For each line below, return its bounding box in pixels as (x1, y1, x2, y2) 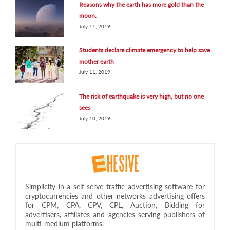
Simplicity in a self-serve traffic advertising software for (25, 182, 205, 191)
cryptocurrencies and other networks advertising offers (25, 191, 205, 200)
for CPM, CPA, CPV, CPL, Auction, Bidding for (25, 200, 205, 209)
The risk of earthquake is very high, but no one (79, 92, 204, 101)
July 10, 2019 (79, 115, 111, 122)
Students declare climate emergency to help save (79, 46, 210, 54)
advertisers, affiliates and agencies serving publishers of (25, 209, 205, 219)
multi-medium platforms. (25, 219, 104, 228)
